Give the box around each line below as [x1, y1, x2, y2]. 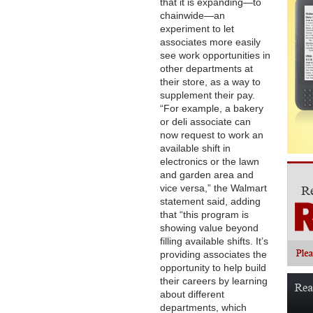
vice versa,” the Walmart [160, 182, 267, 194]
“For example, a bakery [160, 103, 263, 114]
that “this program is [160, 209, 249, 220]
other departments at [160, 63, 253, 74]
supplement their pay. [160, 89, 255, 101]
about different [160, 289, 224, 300]
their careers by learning [160, 275, 268, 286]
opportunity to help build [160, 262, 266, 273]
